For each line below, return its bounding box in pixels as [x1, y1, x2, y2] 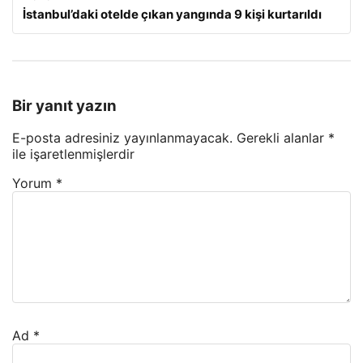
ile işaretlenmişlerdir [12, 146, 135, 163]
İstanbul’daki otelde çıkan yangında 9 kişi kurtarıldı [23, 6, 322, 22]
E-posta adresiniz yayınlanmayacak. [12, 130, 233, 147]
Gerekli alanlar [237, 130, 328, 147]
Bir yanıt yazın [12, 96, 117, 115]
